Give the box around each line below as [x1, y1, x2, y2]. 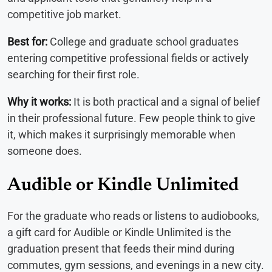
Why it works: [7, 95, 71, 109]
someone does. [7, 144, 82, 158]
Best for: [7, 35, 47, 49]
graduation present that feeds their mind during [7, 242, 234, 256]
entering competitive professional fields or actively [7, 52, 249, 65]
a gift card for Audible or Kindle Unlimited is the [7, 226, 231, 239]
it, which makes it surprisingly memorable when [7, 128, 236, 141]
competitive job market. [7, 8, 121, 21]
